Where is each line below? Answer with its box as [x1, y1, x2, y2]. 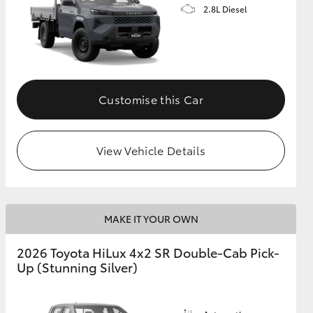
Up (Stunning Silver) [17, 257, 138, 276]
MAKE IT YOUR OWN [103, 211, 198, 226]
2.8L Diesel [203, 3, 247, 15]
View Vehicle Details [96, 141, 206, 158]
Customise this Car [99, 90, 203, 107]
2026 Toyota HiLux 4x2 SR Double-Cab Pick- [17, 242, 279, 261]
